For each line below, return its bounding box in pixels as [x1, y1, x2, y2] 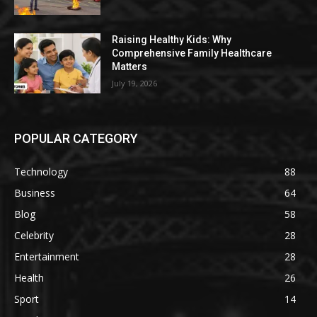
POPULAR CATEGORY [14, 131, 138, 146]
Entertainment [14, 250, 79, 264]
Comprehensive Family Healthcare [112, 47, 272, 59]
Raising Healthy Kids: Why [112, 33, 232, 45]
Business [14, 186, 55, 200]
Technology [14, 165, 68, 179]
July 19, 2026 [112, 77, 158, 88]
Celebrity [14, 229, 54, 243]
